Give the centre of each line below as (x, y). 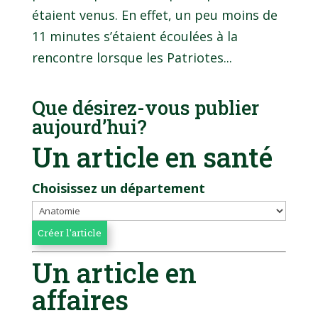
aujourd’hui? (89, 126)
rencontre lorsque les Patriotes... (132, 57)
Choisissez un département (118, 188)
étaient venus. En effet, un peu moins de (154, 15)
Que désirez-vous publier (145, 107)
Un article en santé (152, 157)
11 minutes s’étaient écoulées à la (135, 36)
